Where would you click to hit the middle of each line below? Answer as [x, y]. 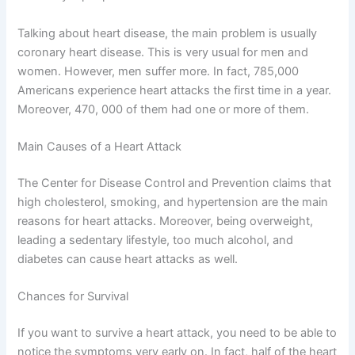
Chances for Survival [73, 297]
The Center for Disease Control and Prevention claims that [175, 183]
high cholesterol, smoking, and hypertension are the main [173, 202]
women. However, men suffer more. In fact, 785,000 [158, 71]
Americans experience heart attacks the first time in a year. [175, 90]
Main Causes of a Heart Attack [100, 147]
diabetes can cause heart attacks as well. [128, 259]
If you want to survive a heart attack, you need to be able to [177, 333]
